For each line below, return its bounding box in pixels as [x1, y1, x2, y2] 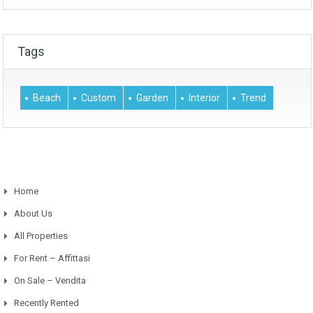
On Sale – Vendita [14, 275, 86, 286]
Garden [136, 92, 168, 104]
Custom [81, 92, 116, 104]
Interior [189, 92, 220, 104]
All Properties [14, 231, 68, 242]
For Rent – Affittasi [14, 253, 90, 264]
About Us [14, 208, 52, 219]
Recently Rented [14, 298, 79, 309]
